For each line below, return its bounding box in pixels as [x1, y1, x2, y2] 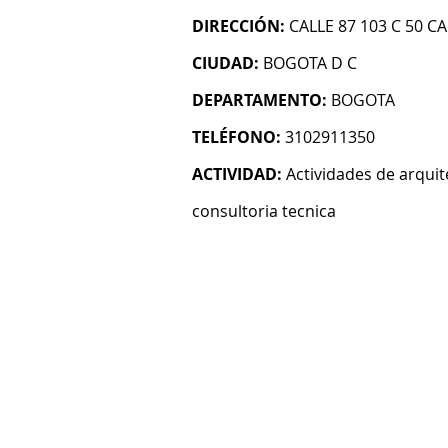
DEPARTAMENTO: [192, 89, 327, 111]
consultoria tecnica [192, 200, 336, 222]
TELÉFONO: [192, 126, 281, 148]
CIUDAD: [192, 52, 259, 74]
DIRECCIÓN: [192, 15, 285, 37]
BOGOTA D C [263, 52, 357, 74]
